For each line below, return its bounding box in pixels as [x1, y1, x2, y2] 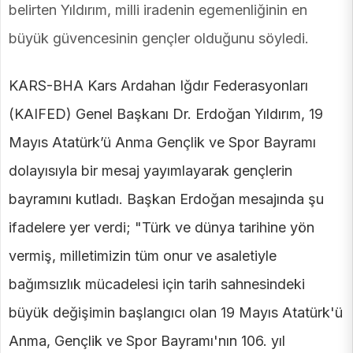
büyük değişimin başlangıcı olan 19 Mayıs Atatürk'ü [9, 304, 343, 321]
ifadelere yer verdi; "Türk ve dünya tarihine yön [9, 219, 314, 236]
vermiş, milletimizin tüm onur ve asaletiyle [9, 247, 277, 265]
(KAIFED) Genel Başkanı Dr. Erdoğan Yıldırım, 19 [9, 106, 323, 123]
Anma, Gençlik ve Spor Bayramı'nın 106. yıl [9, 333, 285, 350]
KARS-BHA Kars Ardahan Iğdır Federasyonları [9, 77, 308, 95]
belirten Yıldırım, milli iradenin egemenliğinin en [9, 2, 307, 19]
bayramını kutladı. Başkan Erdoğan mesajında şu [9, 191, 324, 208]
